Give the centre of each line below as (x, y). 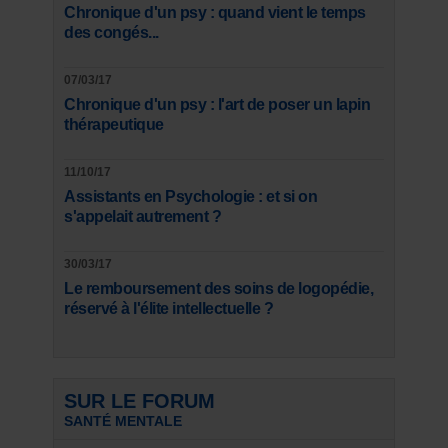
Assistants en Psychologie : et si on (190, 196)
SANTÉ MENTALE (123, 420)
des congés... (111, 32)
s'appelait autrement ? (142, 216)
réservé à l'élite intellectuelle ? (168, 308)
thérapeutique (114, 124)
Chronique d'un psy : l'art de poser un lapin (217, 104)
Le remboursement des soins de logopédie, (218, 288)
